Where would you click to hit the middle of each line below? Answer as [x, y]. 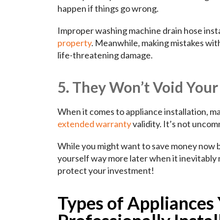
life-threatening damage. [105, 55]
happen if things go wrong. [108, 9]
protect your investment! [106, 171]
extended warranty [94, 124]
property [74, 43]
